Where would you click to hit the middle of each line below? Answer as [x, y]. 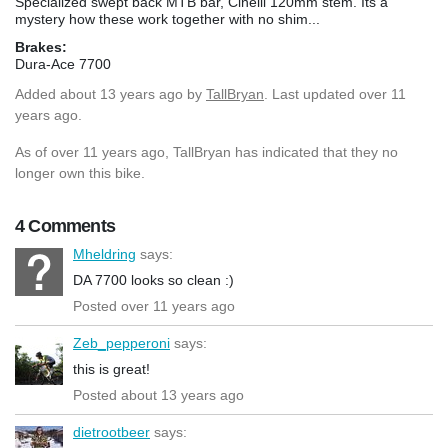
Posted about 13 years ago [158, 394]
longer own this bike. [80, 172]
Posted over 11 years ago [154, 305]
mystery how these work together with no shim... [167, 18]
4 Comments [65, 225]
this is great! [111, 368]
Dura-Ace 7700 [63, 63]
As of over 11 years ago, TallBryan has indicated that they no [206, 151]
